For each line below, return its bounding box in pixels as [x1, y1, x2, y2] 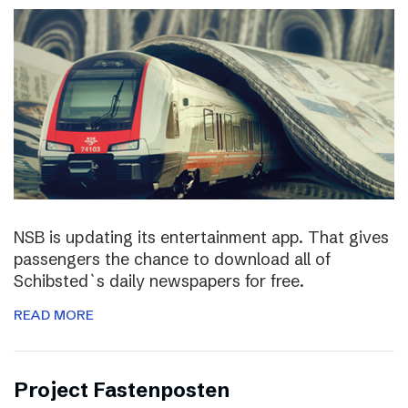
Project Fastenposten [14, 378, 229, 403]
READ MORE [14, 306, 94, 323]
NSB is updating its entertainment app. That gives [14, 227, 389, 248]
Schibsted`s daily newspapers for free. [14, 270, 304, 291]
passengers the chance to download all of [14, 249, 331, 270]
